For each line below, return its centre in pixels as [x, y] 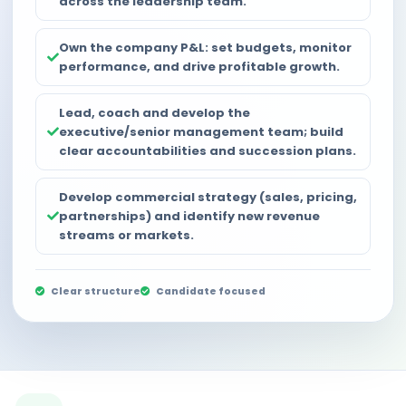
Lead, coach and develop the [155, 113]
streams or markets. [126, 235]
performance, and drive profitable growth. [199, 67]
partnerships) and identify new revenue [189, 216]
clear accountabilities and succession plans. [208, 151]
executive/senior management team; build [201, 132]
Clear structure [95, 291]
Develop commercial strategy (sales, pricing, [208, 197]
